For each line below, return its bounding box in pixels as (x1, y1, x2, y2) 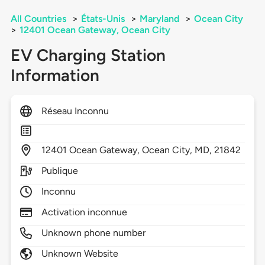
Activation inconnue (41, 206, 128, 218)
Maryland (139, 13, 179, 25)
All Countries (10, 13, 66, 25)
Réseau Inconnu (41, 105, 109, 117)
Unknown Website (41, 248, 119, 260)
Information (10, 65, 99, 86)
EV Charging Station (10, 45, 166, 66)
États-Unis (80, 13, 125, 25)
